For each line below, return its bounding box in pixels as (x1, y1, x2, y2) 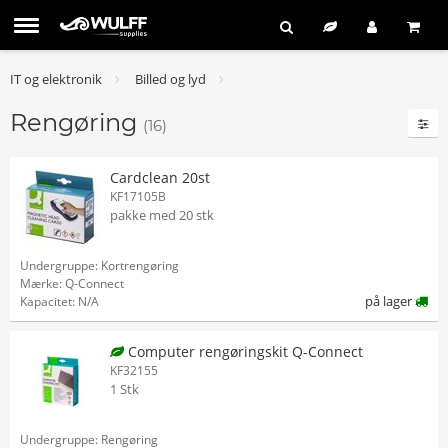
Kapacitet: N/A (20, 293, 99, 310)
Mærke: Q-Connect (20, 275, 124, 292)
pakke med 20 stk (110, 206, 214, 224)
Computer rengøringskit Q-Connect (124, 342, 363, 361)
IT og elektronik (10, 70, 102, 88)
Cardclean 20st (110, 168, 210, 187)
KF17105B (110, 188, 166, 205)
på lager (365, 292, 415, 310)
